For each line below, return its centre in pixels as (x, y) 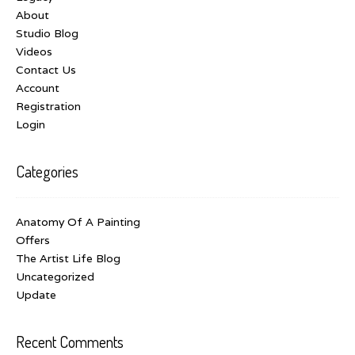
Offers (33, 240)
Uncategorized (55, 277)
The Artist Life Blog (68, 259)
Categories (47, 172)
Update (36, 295)
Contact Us (46, 70)
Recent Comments (70, 342)
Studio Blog (47, 34)
